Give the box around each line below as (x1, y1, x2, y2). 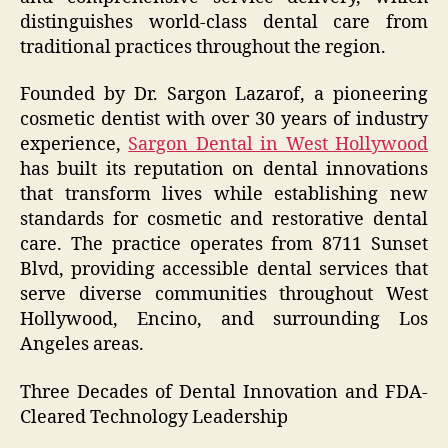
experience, (20, 133, 129, 157)
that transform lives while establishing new (20, 183, 428, 207)
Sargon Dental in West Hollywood (128, 133, 429, 157)
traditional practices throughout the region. (20, 35, 386, 59)
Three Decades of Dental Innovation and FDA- (20, 380, 428, 404)
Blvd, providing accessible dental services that (20, 258, 428, 282)
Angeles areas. (20, 333, 144, 357)
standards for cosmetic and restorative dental (20, 208, 428, 232)
